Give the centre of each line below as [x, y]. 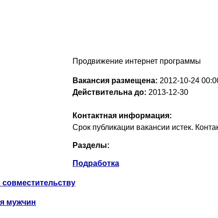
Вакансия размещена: [115, 81]
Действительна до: [109, 92]
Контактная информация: [122, 116]
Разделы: [91, 145]
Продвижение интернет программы [137, 61]
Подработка [96, 163]
